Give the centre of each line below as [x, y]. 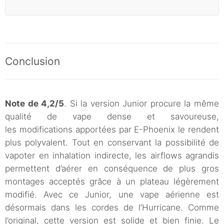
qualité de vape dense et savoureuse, [112, 116]
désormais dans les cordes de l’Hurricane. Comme [112, 207]
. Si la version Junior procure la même [142, 103]
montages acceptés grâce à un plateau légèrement [112, 181]
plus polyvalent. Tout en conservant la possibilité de [112, 142]
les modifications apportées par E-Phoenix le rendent [112, 129]
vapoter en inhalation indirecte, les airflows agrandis [112, 155]
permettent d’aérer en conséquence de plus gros [112, 168]
